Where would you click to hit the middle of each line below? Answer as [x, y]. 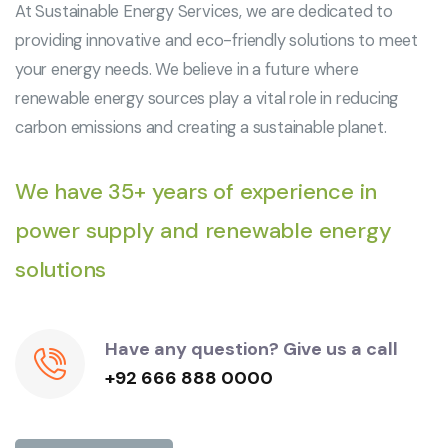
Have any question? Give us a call [251, 349]
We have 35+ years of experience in [196, 191]
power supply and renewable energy [203, 230]
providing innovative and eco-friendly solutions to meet [216, 40]
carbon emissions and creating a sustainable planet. [201, 127]
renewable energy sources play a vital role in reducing [207, 98]
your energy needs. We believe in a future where [187, 69]
